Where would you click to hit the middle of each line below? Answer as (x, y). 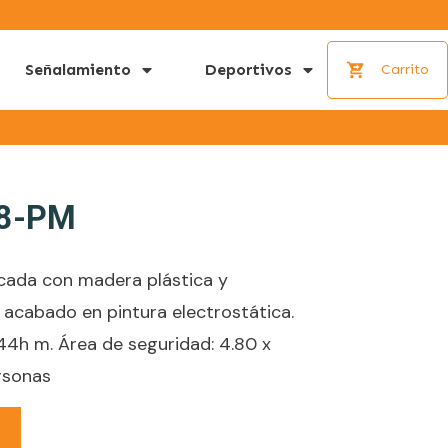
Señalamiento (78, 69)
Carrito (404, 69)
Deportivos (248, 69)
